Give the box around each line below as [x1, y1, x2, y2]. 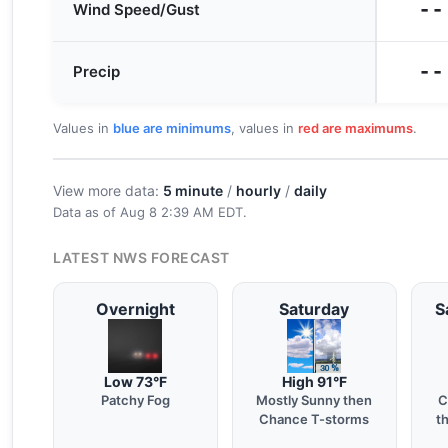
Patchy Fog [100, 392, 170, 408]
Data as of [53, 204, 120, 220]
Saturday [279, 299, 350, 319]
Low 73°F [103, 373, 167, 390]
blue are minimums [113, 120, 231, 136]
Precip [73, 62, 120, 81]
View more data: [53, 182, 163, 199]
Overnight [95, 299, 175, 319]
